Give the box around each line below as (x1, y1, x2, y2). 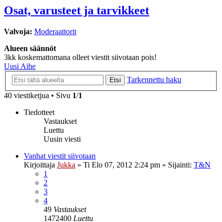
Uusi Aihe (4, 62, 36, 71)
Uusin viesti (44, 134, 81, 143)
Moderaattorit (34, 27, 76, 36)
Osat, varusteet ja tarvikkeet (4, 4, 149, 17)
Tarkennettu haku (127, 75, 181, 84)
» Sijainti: (160, 160, 194, 169)
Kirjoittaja (24, 160, 57, 169)
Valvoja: (4, 27, 32, 36)
